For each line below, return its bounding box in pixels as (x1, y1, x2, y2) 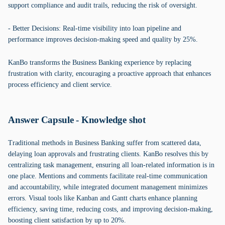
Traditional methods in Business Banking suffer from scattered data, (8, 139, 201, 147)
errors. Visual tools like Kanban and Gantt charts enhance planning (8, 194, 197, 202)
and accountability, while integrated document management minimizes (8, 183, 207, 191)
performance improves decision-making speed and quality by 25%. (8, 36, 198, 43)
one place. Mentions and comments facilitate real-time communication (8, 172, 207, 180)
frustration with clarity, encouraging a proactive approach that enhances (8, 70, 211, 77)
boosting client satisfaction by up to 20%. (8, 216, 126, 224)
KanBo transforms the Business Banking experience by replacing (8, 59, 191, 66)
